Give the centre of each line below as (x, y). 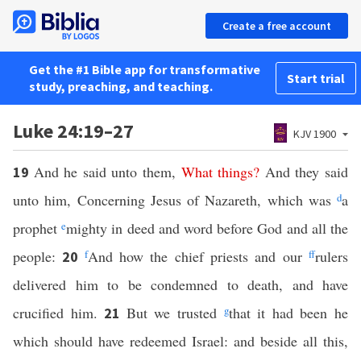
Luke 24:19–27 (73, 131)
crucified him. (59, 313)
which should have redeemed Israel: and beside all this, (180, 341)
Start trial (316, 78)
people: (38, 256)
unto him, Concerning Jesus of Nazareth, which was (175, 200)
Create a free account (277, 26)
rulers (332, 256)
